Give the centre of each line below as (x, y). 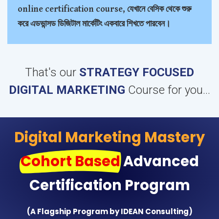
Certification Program (109, 186)
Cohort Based (70, 162)
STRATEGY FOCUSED (137, 73)
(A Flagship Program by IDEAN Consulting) (109, 212)
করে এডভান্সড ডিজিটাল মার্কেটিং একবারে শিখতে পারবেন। (94, 24)
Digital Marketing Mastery (109, 138)
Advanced (159, 162)
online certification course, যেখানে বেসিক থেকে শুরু (105, 9)
